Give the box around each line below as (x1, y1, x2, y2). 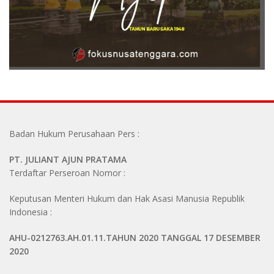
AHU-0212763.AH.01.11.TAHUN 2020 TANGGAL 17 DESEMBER (9, 231, 261, 243)
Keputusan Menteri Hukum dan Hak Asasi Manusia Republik (9, 192, 245, 204)
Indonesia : (9, 206, 52, 218)
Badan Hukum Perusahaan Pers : (9, 127, 139, 139)
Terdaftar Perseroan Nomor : (9, 166, 125, 179)
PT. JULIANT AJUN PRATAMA (9, 153, 127, 165)
